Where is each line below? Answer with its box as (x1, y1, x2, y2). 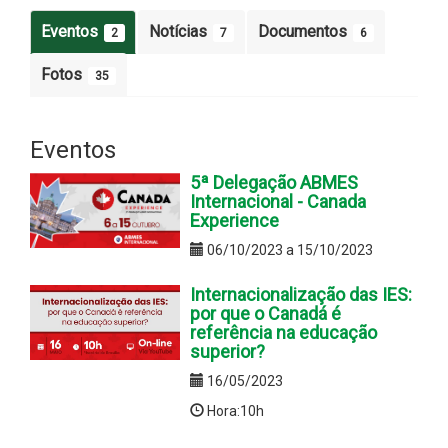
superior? (190, 340, 265, 362)
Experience (190, 209, 279, 231)
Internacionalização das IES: (190, 283, 412, 305)
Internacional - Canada (190, 190, 366, 212)
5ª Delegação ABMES (190, 171, 358, 193)
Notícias (149, 21, 211, 41)
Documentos (258, 21, 351, 41)
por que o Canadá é (190, 302, 341, 324)
